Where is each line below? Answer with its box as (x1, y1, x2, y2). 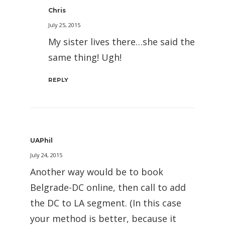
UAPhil (30, 136, 53, 144)
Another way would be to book (30, 165, 163, 178)
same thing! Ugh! (48, 51, 122, 63)
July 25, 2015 (48, 21, 80, 29)
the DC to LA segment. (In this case (30, 196, 181, 209)
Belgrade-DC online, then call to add (30, 181, 186, 193)
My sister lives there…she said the (48, 35, 195, 48)
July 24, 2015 (30, 151, 62, 159)
